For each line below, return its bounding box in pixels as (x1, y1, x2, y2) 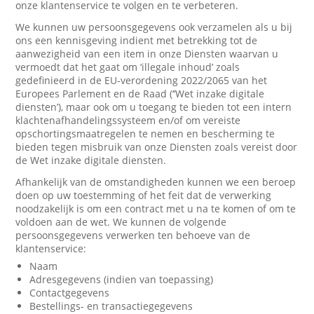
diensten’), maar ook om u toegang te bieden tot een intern (15, 100, 292, 114)
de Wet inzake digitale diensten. (15, 153, 167, 167)
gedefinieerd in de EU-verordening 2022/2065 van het (15, 74, 268, 87)
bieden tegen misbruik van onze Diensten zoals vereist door (15, 140, 298, 153)
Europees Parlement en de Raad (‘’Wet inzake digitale (15, 87, 265, 100)
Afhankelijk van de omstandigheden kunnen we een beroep (15, 175, 296, 189)
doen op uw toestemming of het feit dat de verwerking (15, 189, 272, 202)
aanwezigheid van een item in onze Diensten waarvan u (15, 47, 279, 60)
